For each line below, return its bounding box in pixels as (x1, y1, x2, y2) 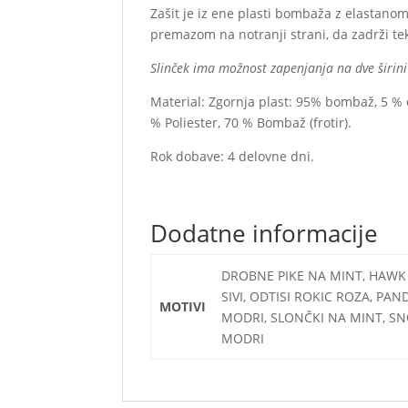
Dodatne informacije (150, 217, 379, 250)
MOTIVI (158, 298, 206, 315)
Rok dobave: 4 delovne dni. (150, 148, 315, 165)
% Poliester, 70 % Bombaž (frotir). (150, 114, 352, 131)
